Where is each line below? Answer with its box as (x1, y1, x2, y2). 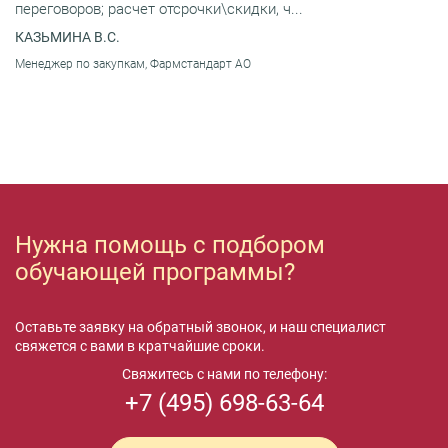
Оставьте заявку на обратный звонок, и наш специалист (15, 318, 386, 335)
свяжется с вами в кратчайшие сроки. (15, 337, 265, 354)
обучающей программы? (15, 257, 295, 286)
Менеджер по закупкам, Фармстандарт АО (15, 56, 251, 71)
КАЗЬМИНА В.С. (15, 28, 120, 45)
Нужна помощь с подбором (15, 230, 325, 259)
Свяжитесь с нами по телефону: (121, 365, 327, 382)
